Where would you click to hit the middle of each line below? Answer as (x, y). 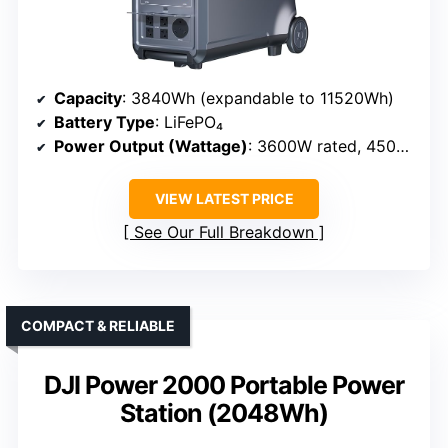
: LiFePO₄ (189, 121)
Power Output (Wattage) (151, 145)
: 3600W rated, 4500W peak (322, 145)
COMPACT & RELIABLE (98, 325)
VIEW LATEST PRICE (224, 198)
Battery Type (104, 121)
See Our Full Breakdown (224, 231)
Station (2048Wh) (224, 412)
